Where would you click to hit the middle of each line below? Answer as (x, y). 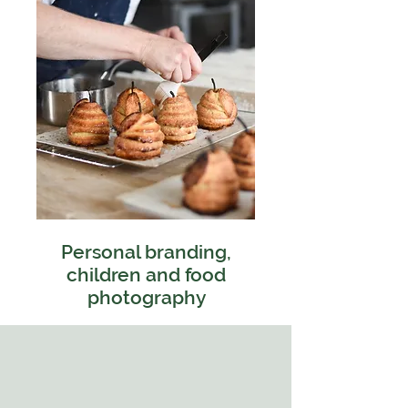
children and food (146, 275)
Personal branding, (146, 252)
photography (146, 297)
